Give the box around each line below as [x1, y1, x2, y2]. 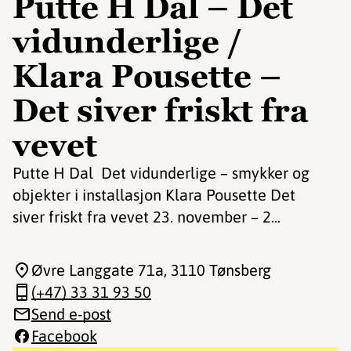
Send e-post [31, 305, 111, 323]
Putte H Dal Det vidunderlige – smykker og [13, 164, 309, 182]
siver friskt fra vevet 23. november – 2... [13, 208, 280, 226]
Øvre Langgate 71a [31, 261, 164, 279]
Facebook [31, 327, 97, 345]
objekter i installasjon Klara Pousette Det [13, 186, 295, 204]
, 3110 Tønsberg [164, 261, 271, 279]
